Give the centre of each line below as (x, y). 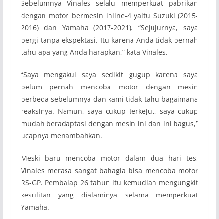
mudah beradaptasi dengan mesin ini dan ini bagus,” (109, 124)
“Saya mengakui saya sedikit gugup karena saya (109, 75)
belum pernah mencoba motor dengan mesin (109, 87)
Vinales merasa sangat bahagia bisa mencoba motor (109, 171)
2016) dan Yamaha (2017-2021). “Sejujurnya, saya (109, 28)
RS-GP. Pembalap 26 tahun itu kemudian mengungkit (109, 183)
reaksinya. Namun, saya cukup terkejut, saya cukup (109, 111)
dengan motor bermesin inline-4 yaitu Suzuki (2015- (109, 16)
